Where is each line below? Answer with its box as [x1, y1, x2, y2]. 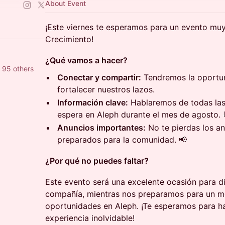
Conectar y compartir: [57, 72, 141, 82]
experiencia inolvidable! [45, 213, 135, 223]
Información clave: [57, 97, 128, 107]
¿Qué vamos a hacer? [45, 55, 128, 65]
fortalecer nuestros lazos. [57, 84, 155, 94]
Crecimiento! [45, 34, 93, 44]
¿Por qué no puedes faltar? [45, 156, 149, 166]
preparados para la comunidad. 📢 [57, 135, 187, 145]
